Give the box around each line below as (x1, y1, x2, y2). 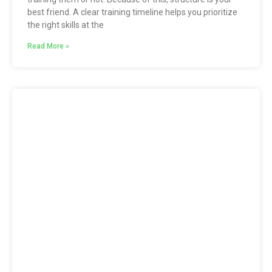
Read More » (27, 41, 69, 50)
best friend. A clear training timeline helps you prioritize (27, 7, 237, 17)
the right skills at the (27, 19, 104, 30)
